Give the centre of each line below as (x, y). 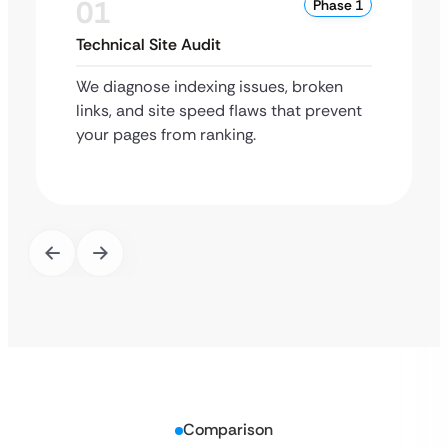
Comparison (228, 429)
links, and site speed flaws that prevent (219, 110)
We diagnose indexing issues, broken (209, 86)
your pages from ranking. (166, 134)
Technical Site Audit (148, 44)
